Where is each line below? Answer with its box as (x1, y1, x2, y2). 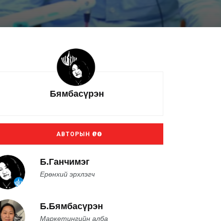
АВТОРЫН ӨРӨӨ (56, 131, 98, 138)
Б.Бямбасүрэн (40, 201, 103, 211)
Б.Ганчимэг (40, 157, 90, 167)
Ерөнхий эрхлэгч (40, 170, 95, 178)
